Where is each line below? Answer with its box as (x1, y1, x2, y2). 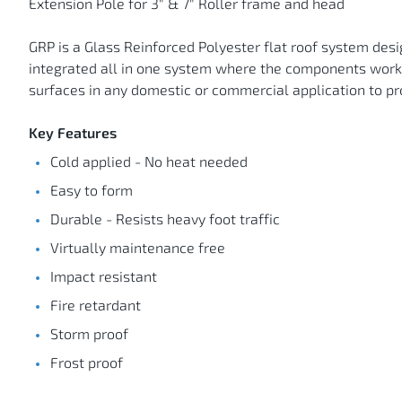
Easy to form (50, 180, 133, 198)
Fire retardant (50, 295, 141, 313)
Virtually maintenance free (50, 238, 225, 256)
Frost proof (50, 353, 123, 371)
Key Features (29, 123, 117, 141)
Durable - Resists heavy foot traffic (50, 209, 280, 227)
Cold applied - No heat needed (50, 152, 248, 170)
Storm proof (50, 324, 128, 342)
